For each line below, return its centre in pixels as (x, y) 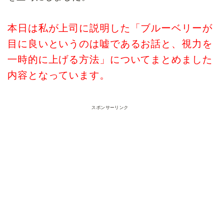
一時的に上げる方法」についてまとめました (110, 59)
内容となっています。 (59, 75)
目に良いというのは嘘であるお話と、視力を (110, 43)
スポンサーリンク (110, 107)
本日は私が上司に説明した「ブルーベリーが (110, 28)
